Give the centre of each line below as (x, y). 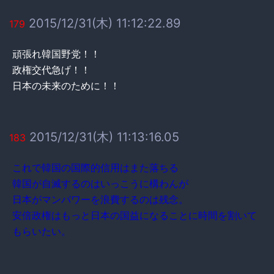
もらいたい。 (42, 231)
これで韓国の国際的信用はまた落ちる (95, 167)
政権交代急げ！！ (51, 69)
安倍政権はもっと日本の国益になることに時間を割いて (135, 215)
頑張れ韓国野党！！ (56, 54)
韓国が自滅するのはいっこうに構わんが (100, 183)
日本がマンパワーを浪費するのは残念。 (100, 199)
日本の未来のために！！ (66, 85)
